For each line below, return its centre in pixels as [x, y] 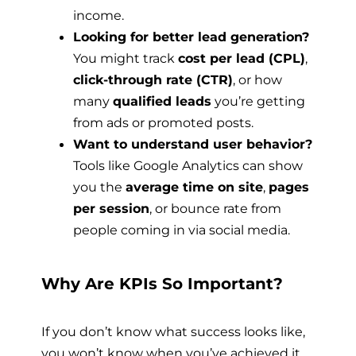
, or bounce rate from [215, 209]
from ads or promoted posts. [163, 123]
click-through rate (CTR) [153, 80]
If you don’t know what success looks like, [173, 331]
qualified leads [162, 101]
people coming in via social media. [182, 230]
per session [111, 209]
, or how [257, 80]
